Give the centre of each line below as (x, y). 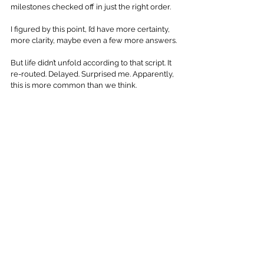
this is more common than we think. (74, 85)
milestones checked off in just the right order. (92, 6)
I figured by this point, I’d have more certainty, (91, 29)
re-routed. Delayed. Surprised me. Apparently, (93, 74)
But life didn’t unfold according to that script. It (92, 62)
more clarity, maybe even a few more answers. (94, 40)
